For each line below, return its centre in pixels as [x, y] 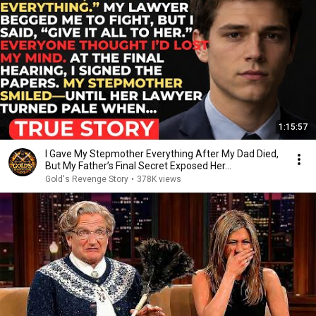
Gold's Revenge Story [87, 179]
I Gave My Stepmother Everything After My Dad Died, [162, 154]
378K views [159, 179]
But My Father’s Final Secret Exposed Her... [138, 166]
